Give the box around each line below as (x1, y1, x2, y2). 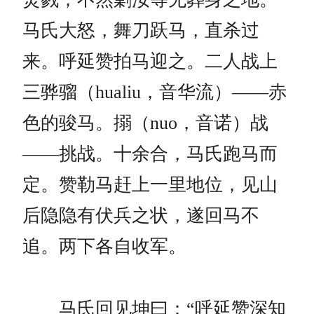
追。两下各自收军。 (22, 236, 186, 257)
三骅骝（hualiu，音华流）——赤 (22, 82, 287, 103)
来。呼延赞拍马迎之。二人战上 (22, 51, 278, 72)
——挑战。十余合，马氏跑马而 (22, 144, 278, 165)
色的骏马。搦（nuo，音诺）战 (22, 113, 268, 134)
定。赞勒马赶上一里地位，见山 (22, 175, 278, 196)
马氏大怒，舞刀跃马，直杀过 (22, 20, 259, 41)
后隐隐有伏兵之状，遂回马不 (22, 205, 259, 226)
